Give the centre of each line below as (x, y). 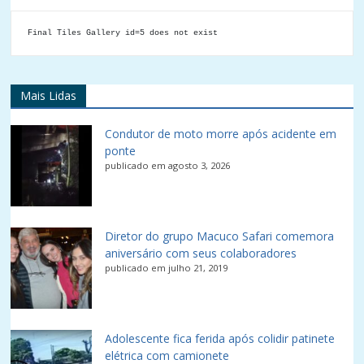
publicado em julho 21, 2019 (167, 268)
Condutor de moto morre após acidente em (221, 134)
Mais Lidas (49, 95)
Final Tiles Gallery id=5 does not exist (123, 33)
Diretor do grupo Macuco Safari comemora (220, 236)
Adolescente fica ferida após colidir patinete (220, 338)
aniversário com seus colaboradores (201, 253)
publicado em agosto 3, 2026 (168, 165)
